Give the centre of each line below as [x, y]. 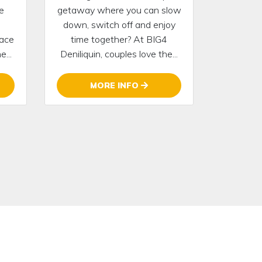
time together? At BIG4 [119, 39]
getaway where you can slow [119, 10]
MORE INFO [116, 85]
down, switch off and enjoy [119, 24]
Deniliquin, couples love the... [119, 54]
